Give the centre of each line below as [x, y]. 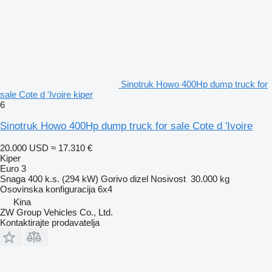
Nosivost [168, 178]
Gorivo [114, 178]
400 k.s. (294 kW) [63, 178]
